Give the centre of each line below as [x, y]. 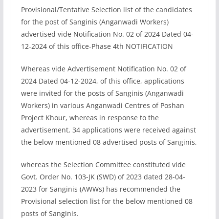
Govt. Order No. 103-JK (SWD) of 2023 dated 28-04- [103, 176]
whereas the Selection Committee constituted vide [103, 164]
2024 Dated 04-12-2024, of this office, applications [102, 81]
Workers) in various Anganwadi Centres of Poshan [102, 105]
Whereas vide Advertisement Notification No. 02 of [103, 68]
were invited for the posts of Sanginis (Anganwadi [102, 93]
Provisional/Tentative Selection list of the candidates [106, 9]
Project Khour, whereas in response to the [90, 117]
